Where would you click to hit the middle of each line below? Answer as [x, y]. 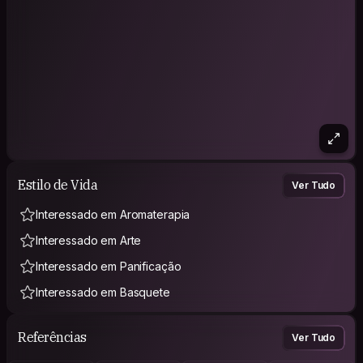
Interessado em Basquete [103, 292]
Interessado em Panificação [109, 266]
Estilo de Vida [58, 185]
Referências [52, 337]
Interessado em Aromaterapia [113, 214]
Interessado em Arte [89, 240]
